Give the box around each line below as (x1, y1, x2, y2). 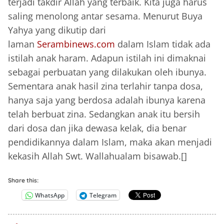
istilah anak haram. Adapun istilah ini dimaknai (8, 52, 206, 64)
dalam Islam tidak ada (115, 38, 210, 50)
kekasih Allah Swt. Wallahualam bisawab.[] (8, 150, 187, 162)
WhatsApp (35, 190, 64, 199)
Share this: (8, 176, 38, 184)
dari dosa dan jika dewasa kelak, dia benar (8, 122, 186, 134)
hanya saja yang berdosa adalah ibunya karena (8, 94, 205, 106)
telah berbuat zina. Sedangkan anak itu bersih (8, 108, 200, 120)
